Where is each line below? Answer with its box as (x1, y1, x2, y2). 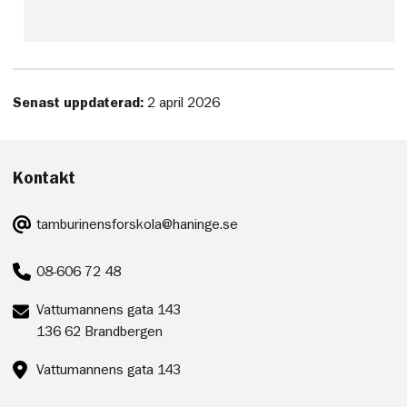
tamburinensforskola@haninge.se (36, 216, 239, 232)
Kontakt (13, 168, 76, 186)
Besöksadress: (13, 352, 105, 367)
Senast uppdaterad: (13, 95, 148, 110)
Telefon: (13, 253, 63, 269)
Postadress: (13, 301, 87, 316)
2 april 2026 (147, 95, 221, 110)
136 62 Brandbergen (36, 323, 164, 339)
